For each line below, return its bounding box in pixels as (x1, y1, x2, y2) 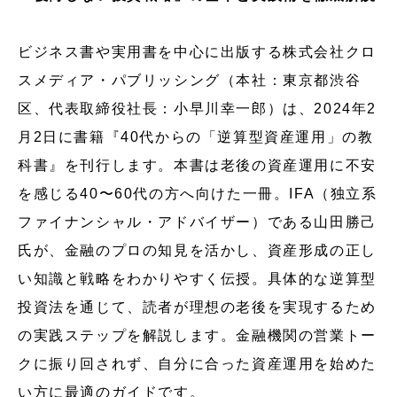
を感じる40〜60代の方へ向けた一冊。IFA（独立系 (18, 186, 378, 201)
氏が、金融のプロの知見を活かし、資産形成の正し (18, 243, 377, 258)
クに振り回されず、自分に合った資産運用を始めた (18, 356, 377, 371)
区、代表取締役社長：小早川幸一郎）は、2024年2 (18, 101, 378, 116)
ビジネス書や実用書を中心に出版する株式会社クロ (18, 44, 377, 59)
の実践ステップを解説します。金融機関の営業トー (18, 328, 377, 343)
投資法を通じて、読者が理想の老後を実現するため (18, 300, 377, 315)
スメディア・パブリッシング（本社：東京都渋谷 (18, 73, 362, 88)
